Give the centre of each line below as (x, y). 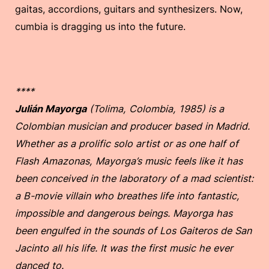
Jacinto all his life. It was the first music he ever (124, 248)
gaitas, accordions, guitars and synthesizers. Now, (129, 9)
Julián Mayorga (51, 108)
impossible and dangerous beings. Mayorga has (124, 213)
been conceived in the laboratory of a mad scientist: (134, 178)
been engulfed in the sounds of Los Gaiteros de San (133, 230)
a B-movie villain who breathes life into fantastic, (127, 195)
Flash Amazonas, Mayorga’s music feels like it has (129, 161)
